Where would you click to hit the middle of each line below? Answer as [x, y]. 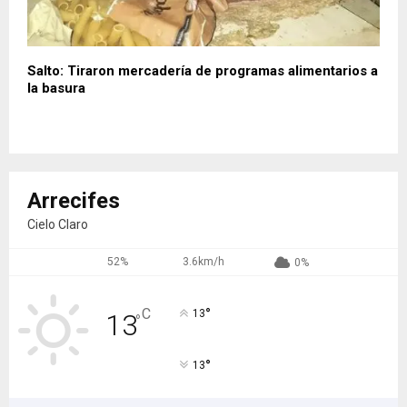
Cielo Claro [58, 224]
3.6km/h [204, 261]
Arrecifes [74, 200]
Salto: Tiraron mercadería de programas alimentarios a [203, 70]
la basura [56, 88]
